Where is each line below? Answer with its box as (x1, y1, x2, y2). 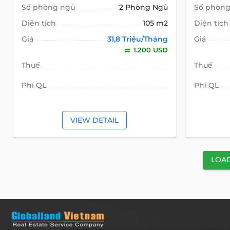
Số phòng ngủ (21, 3, 75, 12)
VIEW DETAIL (70, 115, 119, 125)
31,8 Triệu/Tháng (107, 34, 168, 44)
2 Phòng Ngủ (119, 3, 168, 12)
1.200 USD (131, 46, 168, 54)
